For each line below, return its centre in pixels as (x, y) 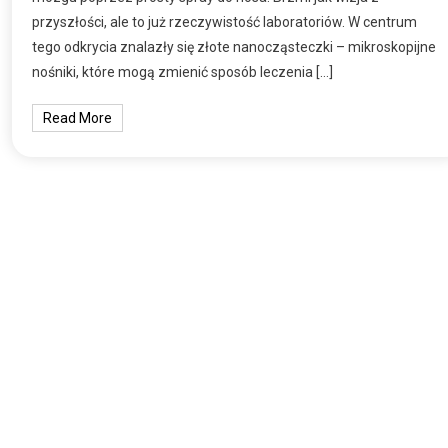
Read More (78, 117)
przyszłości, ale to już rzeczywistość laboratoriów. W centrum (225, 21)
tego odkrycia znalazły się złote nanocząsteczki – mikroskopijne (234, 46)
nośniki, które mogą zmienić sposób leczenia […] (183, 71)
